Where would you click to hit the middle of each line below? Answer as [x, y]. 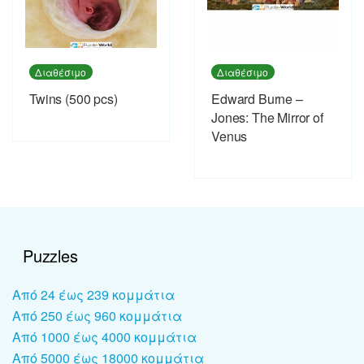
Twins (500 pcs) [74, 98]
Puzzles [50, 255]
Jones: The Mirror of [267, 117]
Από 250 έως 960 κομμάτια [97, 315]
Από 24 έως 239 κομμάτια [93, 294]
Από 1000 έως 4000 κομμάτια [104, 336]
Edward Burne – [257, 98]
